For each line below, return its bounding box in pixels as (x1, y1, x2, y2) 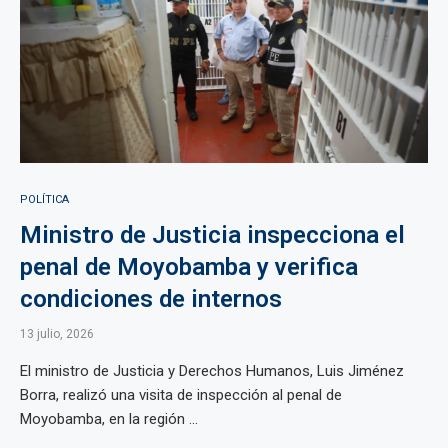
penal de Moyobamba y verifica (20, 253, 358, 281)
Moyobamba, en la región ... (20, 410, 198, 428)
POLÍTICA (20, 193, 69, 206)
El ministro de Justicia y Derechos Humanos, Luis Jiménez (20, 362, 404, 380)
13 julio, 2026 (20, 327, 94, 341)
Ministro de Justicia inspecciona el (20, 221, 405, 249)
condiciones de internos (20, 285, 282, 313)
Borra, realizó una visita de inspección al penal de (20, 386, 342, 404)
